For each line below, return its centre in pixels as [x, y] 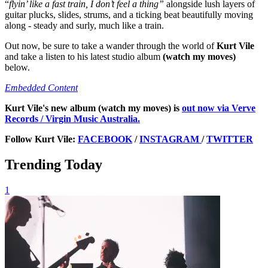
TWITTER [230, 139]
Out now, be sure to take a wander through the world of [111, 45]
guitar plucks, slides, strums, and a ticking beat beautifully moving [129, 14]
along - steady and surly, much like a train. [84, 25]
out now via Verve [219, 108]
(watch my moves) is [140, 108]
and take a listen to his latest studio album [84, 56]
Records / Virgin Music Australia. [72, 118]
